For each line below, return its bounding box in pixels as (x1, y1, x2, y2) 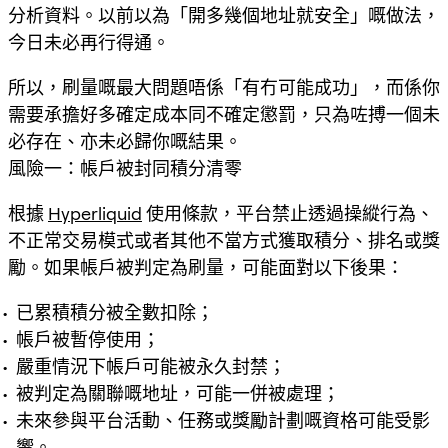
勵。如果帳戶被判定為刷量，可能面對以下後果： (8, 256, 404, 278)
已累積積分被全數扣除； (16, 301, 214, 323)
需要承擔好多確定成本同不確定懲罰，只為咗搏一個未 (8, 103, 440, 125)
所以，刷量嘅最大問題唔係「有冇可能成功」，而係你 (8, 76, 440, 98)
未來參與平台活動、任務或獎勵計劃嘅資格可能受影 (16, 409, 430, 431)
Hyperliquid (48, 202, 142, 224)
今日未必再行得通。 (8, 31, 170, 53)
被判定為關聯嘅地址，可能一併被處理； (16, 382, 340, 404)
